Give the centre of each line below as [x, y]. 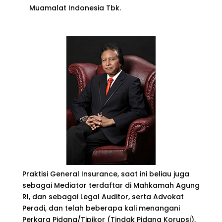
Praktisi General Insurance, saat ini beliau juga [106, 174]
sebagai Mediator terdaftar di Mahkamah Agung [111, 185]
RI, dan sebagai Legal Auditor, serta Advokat [103, 196]
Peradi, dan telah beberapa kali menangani [101, 208]
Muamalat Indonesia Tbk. [75, 8]
